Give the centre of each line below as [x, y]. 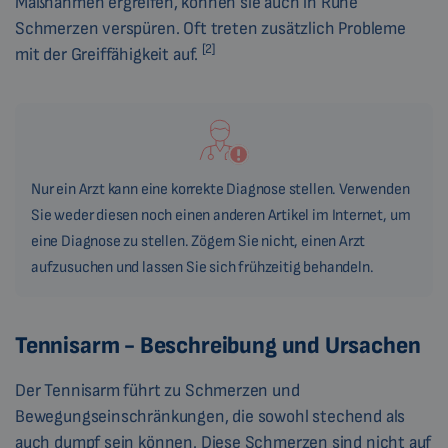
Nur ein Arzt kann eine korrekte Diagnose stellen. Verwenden [220, 190]
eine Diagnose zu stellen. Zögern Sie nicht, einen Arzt [198, 242]
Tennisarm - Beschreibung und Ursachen [218, 346]
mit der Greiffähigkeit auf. [108, 54]
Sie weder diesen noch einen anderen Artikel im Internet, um [221, 216]
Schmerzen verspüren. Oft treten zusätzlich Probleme [210, 28]
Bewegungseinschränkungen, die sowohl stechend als [210, 417]
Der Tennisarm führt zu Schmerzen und [157, 391]
